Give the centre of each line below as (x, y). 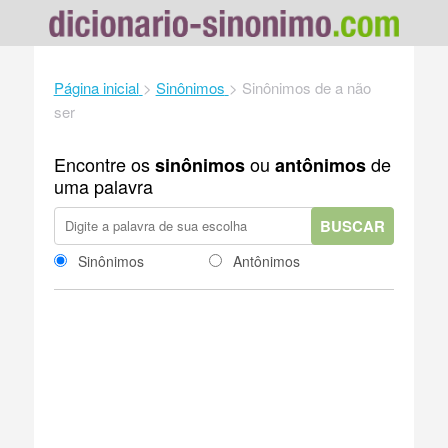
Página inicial (96, 87)
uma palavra (103, 185)
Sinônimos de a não (306, 87)
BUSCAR (353, 225)
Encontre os (104, 163)
